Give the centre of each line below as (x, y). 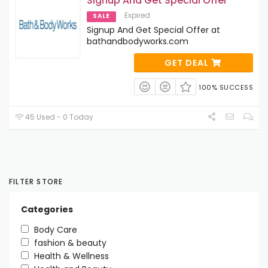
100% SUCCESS (226, 88)
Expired (137, 16)
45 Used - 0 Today (59, 117)
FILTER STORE (36, 182)
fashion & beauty (70, 243)
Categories (47, 210)
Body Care (56, 230)
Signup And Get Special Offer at (153, 30)
